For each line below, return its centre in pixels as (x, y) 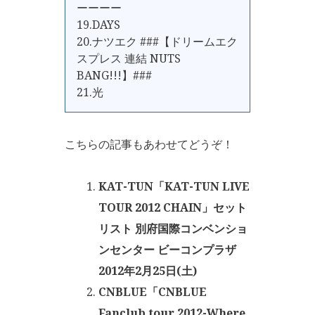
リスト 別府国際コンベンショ (173, 229)
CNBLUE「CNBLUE (153, 292)
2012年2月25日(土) (148, 271)
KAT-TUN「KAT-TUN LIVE (174, 186)
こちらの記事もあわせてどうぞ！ (149, 144)
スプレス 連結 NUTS (129, 58)
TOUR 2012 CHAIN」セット (173, 207)
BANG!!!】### (114, 75)
